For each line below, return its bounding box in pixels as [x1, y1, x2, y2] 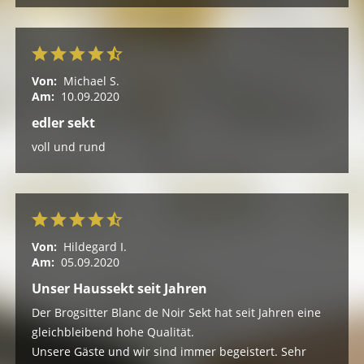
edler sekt [31, 114, 95, 132]
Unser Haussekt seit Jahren [31, 279, 207, 298]
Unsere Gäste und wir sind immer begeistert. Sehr [31, 344, 306, 360]
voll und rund [31, 139, 106, 155]
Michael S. [63, 73, 119, 89]
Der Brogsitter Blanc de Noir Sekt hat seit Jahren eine [31, 305, 321, 321]
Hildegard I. [63, 239, 127, 255]
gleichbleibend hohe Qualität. [31, 324, 194, 340]
